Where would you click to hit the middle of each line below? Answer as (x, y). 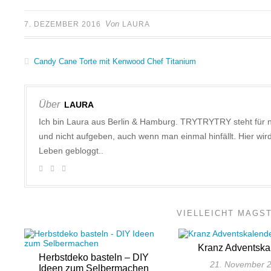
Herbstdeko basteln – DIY (94, 258)
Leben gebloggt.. (71, 151)
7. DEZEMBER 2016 (63, 24)
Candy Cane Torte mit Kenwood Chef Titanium (114, 62)
